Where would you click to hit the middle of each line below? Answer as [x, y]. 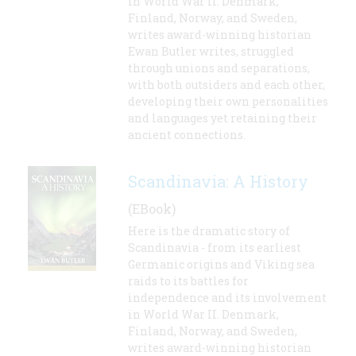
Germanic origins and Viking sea [221, 265]
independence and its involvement [227, 298]
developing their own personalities [228, 102]
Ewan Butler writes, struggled [211, 52]
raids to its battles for [188, 281]
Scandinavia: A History [218, 182]
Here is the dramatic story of [209, 231]
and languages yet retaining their [222, 118]
